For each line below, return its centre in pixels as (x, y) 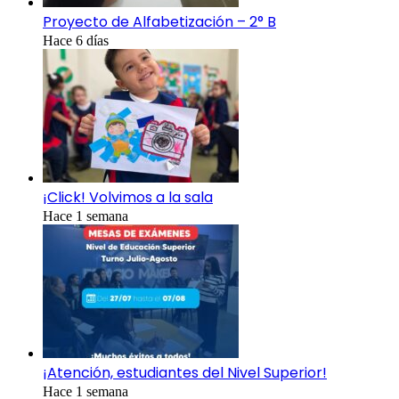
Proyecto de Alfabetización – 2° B (159, 22)
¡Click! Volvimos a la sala (128, 198)
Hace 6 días (76, 41)
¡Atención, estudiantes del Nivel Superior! (185, 373)
